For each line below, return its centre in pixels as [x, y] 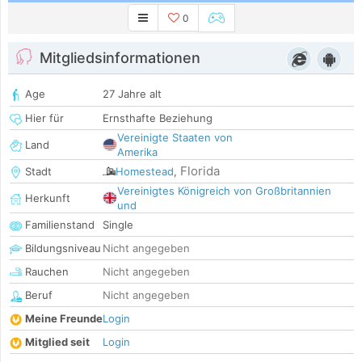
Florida [200, 171]
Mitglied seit [57, 342]
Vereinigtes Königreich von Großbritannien [224, 191]
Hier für [43, 118]
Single [118, 225]
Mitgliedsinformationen [120, 58]
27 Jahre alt [132, 94]
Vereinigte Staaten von [175, 138]
